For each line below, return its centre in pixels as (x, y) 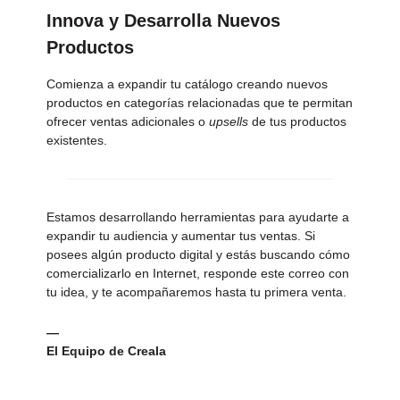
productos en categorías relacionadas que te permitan (200, 103)
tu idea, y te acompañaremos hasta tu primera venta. (196, 292)
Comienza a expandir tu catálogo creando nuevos (187, 84)
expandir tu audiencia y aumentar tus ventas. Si (181, 236)
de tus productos (297, 122)
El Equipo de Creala (106, 351)
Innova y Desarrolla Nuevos (163, 21)
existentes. (77, 141)
